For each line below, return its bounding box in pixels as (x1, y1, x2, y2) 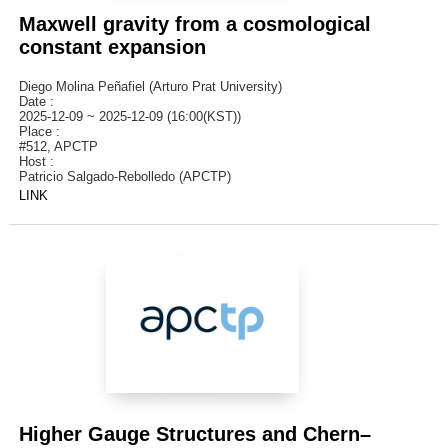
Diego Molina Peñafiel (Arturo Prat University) (18, 79, 282, 95)
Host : (18, 154, 62, 170)
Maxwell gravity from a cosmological (18, 13, 371, 36)
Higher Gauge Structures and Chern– (18, 422, 371, 445)
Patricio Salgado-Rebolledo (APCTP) (18, 169, 231, 185)
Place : (18, 124, 68, 140)
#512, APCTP (18, 139, 98, 155)
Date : (18, 94, 62, 110)
